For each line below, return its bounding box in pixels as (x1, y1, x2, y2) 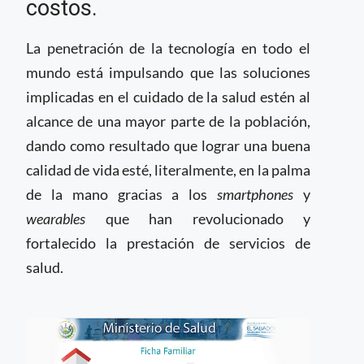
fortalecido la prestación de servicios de (26, 234, 310, 252)
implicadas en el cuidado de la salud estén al (26, 88, 310, 106)
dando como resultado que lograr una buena (26, 136, 310, 154)
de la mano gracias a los (26, 185, 218, 203)
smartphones (217, 185, 294, 203)
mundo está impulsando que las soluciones (26, 63, 310, 81)
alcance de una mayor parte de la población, (26, 112, 310, 130)
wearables (26, 210, 106, 227)
